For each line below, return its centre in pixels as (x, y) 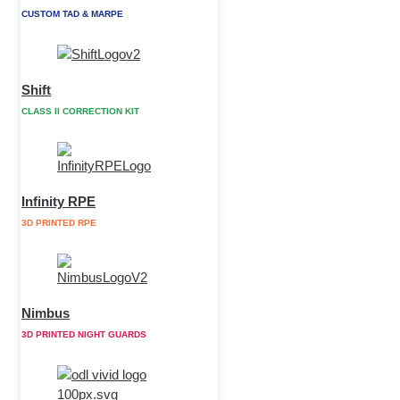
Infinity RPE (58, 201)
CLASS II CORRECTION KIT (80, 112)
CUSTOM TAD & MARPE (72, 14)
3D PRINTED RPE (59, 223)
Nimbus (46, 312)
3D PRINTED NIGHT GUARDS (84, 335)
